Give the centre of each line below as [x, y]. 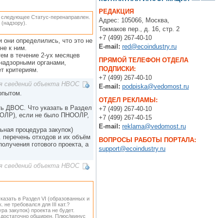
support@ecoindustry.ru [132, 149]
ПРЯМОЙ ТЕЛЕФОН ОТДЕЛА [144, 60]
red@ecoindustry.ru [149, 46]
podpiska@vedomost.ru [155, 86]
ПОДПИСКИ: [117, 69]
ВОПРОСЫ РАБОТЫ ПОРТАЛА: [147, 140]
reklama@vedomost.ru [154, 126]
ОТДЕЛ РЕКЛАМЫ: [128, 100]
